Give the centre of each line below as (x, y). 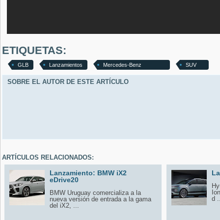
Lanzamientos (66, 65)
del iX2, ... (64, 205)
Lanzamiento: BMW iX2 (88, 173)
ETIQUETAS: (34, 50)
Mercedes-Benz (122, 65)
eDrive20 (64, 179)
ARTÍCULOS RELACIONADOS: (48, 157)
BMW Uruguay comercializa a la (95, 192)
